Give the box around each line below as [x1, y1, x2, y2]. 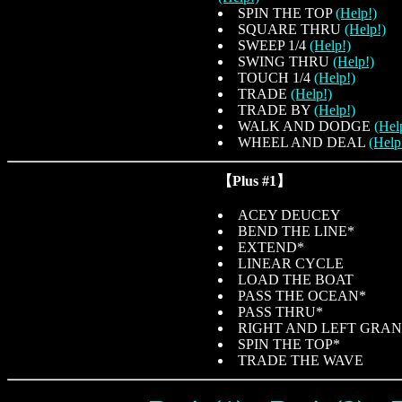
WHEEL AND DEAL [238, 134, 369, 150]
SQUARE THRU [238, 21, 345, 37]
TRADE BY [238, 101, 314, 118]
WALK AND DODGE [238, 118, 374, 134]
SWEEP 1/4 [238, 37, 310, 53]
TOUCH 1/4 [238, 69, 314, 85]
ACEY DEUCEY [238, 206, 341, 223]
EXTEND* [238, 239, 304, 255]
